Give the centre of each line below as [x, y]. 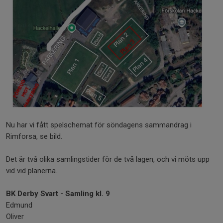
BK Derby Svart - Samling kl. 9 [58, 194]
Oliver [15, 217]
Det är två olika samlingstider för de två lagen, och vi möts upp [108, 160]
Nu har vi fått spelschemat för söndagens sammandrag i [99, 125]
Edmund [19, 205]
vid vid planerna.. [32, 171]
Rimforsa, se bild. [34, 137]
